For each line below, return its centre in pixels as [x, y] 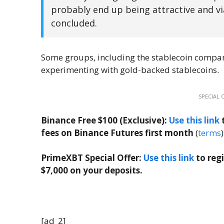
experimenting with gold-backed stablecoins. [130, 70]
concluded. [74, 23]
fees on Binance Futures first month [117, 132]
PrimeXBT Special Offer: [92, 158]
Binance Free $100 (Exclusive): [105, 120]
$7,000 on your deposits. [92, 170]
